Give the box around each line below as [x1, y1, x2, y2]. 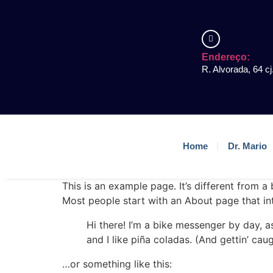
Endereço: [201, 51, 250, 62]
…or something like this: [62, 257, 172, 270]
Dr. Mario [228, 141, 268, 152]
